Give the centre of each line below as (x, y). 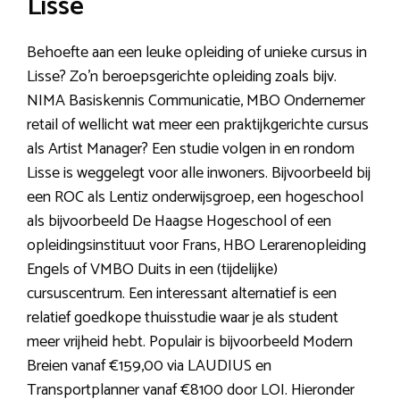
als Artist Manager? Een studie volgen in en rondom (191, 149)
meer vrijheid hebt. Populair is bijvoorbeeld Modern (190, 342)
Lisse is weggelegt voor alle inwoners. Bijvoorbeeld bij (199, 173)
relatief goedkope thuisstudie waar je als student (183, 317)
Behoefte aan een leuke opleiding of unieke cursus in (197, 52)
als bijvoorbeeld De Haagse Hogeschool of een (179, 221)
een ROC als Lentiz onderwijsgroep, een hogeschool (195, 197)
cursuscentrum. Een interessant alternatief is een (182, 293)
